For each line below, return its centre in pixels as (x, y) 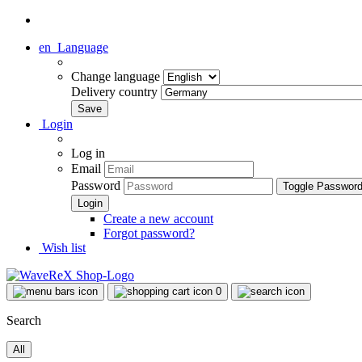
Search (24, 320)
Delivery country (116, 92)
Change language (117, 76)
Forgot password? (149, 233)
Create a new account (158, 219)
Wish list (62, 248)
